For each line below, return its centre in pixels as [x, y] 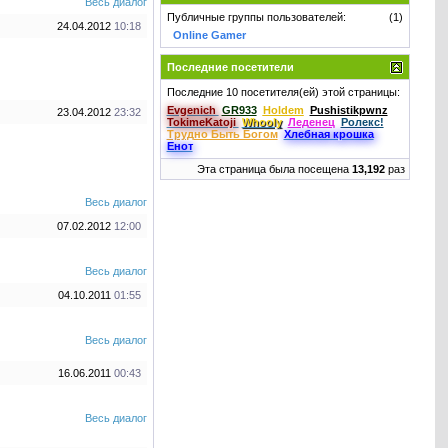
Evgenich [192, 110]
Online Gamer [209, 35]
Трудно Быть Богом [222, 134]
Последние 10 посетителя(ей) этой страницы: [283, 92]
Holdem [283, 110]
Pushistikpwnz [348, 110]
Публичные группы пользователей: [256, 17]
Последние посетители [230, 67]
